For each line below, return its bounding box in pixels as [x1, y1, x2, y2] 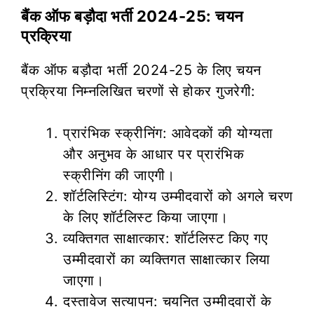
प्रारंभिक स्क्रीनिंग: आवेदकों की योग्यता [63, 124, 273, 142]
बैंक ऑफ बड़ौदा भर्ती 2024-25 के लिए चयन [21, 61, 261, 78]
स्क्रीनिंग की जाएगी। [63, 166, 175, 184]
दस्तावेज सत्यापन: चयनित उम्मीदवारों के [63, 292, 271, 310]
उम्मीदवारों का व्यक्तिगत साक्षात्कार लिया [63, 250, 271, 268]
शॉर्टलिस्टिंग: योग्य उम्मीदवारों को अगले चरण [63, 187, 293, 205]
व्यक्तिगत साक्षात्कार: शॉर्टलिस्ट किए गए [63, 229, 268, 247]
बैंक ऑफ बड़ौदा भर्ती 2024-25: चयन [21, 6, 244, 25]
